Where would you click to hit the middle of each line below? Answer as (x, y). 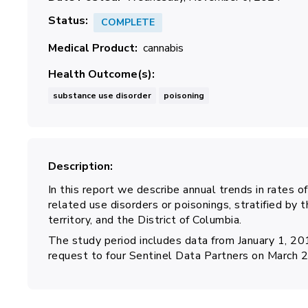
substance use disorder (102, 96)
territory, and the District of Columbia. (145, 220)
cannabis (163, 48)
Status (66, 21)
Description (79, 166)
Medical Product (91, 48)
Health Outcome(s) (100, 74)
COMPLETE (128, 22)
